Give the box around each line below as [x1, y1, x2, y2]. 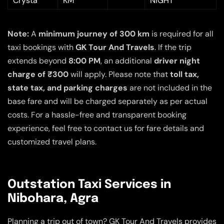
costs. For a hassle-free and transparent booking [7, 109, 186, 120]
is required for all [149, 28, 213, 39]
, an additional [100, 55, 154, 66]
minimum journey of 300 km [38, 28, 149, 39]
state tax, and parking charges [7, 82, 127, 93]
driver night [154, 55, 200, 66]
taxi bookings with [7, 42, 75, 53]
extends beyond [7, 55, 68, 66]
